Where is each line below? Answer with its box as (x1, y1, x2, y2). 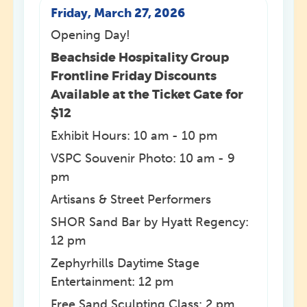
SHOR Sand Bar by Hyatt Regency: (51, 214, 249, 230)
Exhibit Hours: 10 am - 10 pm (51, 128, 218, 144)
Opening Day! (51, 27, 131, 43)
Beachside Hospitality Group (51, 49, 230, 66)
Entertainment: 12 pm (51, 274, 174, 290)
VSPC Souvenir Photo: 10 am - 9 (51, 151, 236, 167)
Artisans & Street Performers (51, 192, 212, 208)
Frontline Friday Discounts (51, 68, 217, 85)
